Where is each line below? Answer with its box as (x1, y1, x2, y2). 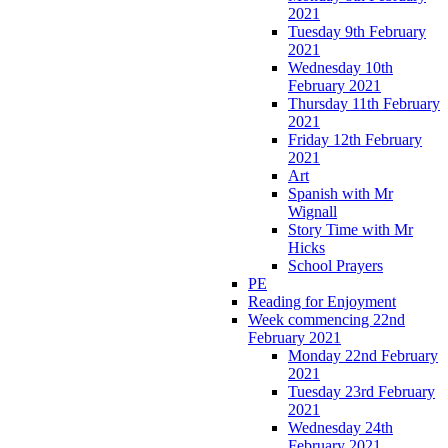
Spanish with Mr (288, 185, 393, 203)
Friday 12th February (288, 131, 422, 149)
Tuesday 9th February (288, 23, 426, 41)
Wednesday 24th (288, 419, 393, 437)
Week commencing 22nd (248, 311, 405, 329)
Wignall (288, 203, 337, 221)
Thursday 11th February (288, 95, 440, 113)
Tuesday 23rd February (288, 383, 435, 401)
